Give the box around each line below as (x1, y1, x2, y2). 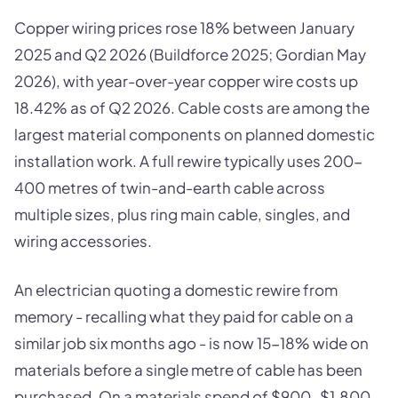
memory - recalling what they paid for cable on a (14, 306, 354, 327)
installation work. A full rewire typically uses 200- (14, 150, 362, 171)
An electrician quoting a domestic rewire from (14, 280, 338, 300)
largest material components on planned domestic (14, 123, 375, 144)
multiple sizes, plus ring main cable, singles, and (14, 203, 350, 224)
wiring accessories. (14, 230, 152, 251)
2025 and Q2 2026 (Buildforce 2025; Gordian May (14, 44, 366, 64)
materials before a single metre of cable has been (14, 360, 362, 380)
